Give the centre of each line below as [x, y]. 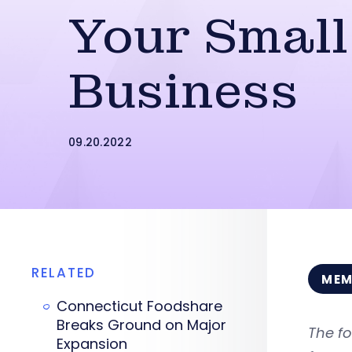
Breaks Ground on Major [141, 325]
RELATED [64, 273]
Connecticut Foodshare [139, 306]
